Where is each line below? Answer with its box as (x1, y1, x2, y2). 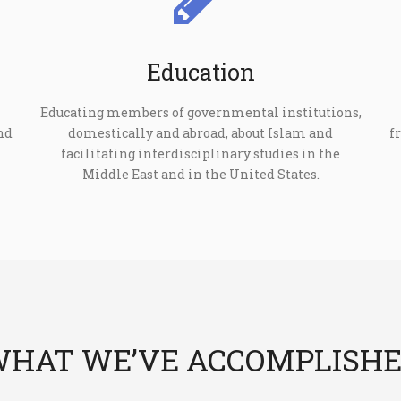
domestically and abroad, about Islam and (68, 124, 333, 141)
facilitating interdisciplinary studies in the (61, 144, 340, 162)
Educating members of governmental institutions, (39, 103, 362, 121)
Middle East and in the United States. (81, 165, 320, 183)
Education (146, 56, 255, 87)
